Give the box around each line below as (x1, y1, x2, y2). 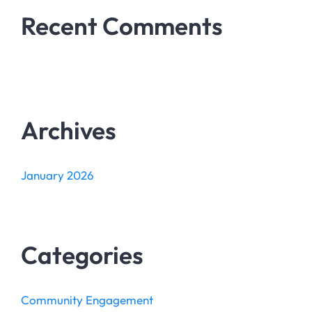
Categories (21, 240, 143, 270)
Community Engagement (21, 292, 153, 307)
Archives (21, 115, 116, 146)
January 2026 (21, 168, 94, 182)
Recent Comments (21, 10, 223, 41)
